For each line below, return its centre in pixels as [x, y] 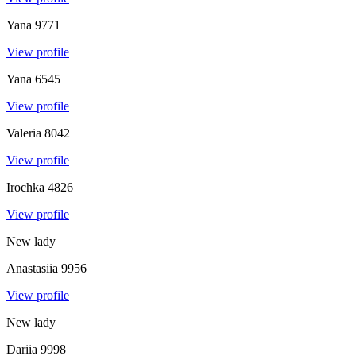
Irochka [25, 187]
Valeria [24, 133]
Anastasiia [32, 268]
